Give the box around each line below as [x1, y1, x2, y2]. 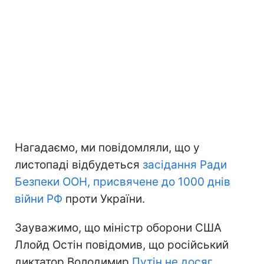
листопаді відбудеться [15, 157, 143, 171]
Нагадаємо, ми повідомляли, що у [15, 140, 200, 154]
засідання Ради [143, 157, 227, 171]
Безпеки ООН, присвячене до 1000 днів [15, 174, 230, 189]
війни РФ [15, 192, 62, 206]
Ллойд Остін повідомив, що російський [15, 237, 229, 252]
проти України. [62, 192, 145, 206]
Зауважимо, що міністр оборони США [15, 220, 222, 235]
